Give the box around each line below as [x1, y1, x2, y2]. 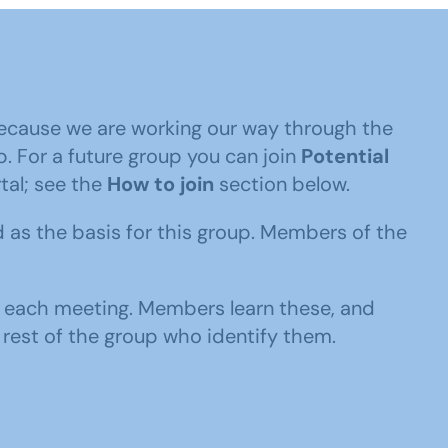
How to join [107, 171, 214, 197]
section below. [214, 171, 350, 197]
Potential [301, 143, 389, 169]
